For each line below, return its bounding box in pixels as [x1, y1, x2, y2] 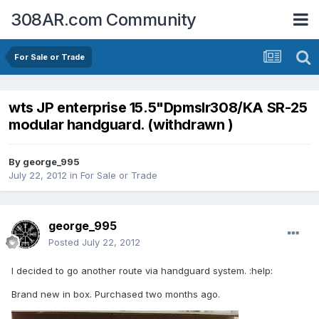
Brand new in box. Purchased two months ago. [11, 288, 220, 300]
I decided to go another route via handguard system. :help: [11, 265, 273, 277]
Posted [48, 236, 82, 249]
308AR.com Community [11, 9, 197, 30]
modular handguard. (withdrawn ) [9, 116, 234, 134]
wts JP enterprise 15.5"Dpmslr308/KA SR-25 [9, 99, 308, 117]
